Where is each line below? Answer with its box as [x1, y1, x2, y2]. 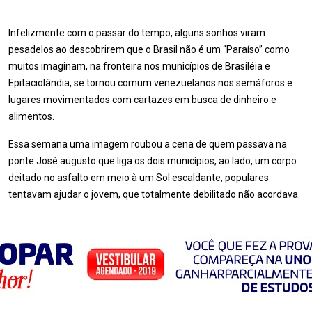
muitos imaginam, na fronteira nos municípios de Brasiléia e [8, 61, 270, 72]
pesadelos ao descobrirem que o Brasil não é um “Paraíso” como [8, 44, 290, 55]
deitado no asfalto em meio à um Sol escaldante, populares [8, 172, 269, 183]
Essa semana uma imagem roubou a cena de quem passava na [8, 139, 287, 150]
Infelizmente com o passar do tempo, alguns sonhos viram [8, 27, 265, 38]
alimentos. [8, 111, 54, 122]
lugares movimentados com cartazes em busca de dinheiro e [8, 94, 276, 105]
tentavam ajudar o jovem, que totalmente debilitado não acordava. [8, 189, 300, 200]
